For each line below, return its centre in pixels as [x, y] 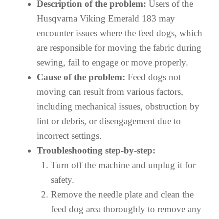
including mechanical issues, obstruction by [118, 106]
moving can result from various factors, [110, 91]
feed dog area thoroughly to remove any [126, 209]
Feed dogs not [153, 77]
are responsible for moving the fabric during [119, 47]
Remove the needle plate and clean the [122, 194]
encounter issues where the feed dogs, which [120, 33]
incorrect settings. [69, 135]
